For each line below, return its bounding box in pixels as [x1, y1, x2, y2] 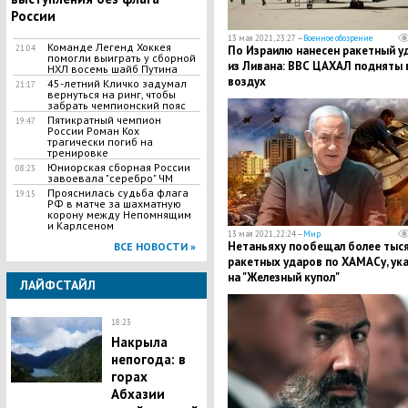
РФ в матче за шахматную [46, 197, 181, 210]
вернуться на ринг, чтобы [46, 87, 176, 101]
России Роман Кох [46, 124, 139, 138]
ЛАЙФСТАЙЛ [19, 277, 96, 293]
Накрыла [110, 333, 168, 351]
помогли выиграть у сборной [46, 51, 196, 65]
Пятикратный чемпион [46, 113, 161, 127]
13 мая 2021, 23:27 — [227, 33, 303, 43]
